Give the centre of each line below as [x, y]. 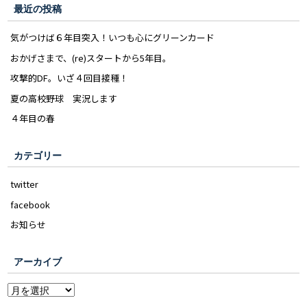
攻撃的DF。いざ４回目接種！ [70, 78]
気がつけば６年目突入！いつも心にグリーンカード [113, 38]
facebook [30, 204]
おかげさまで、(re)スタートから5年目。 [91, 58]
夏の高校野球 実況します [64, 98]
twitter [25, 184]
